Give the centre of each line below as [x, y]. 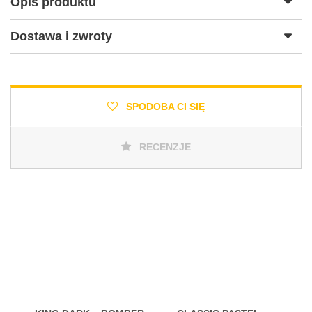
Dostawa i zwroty [61, 36]
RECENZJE [164, 147]
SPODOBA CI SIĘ [164, 107]
